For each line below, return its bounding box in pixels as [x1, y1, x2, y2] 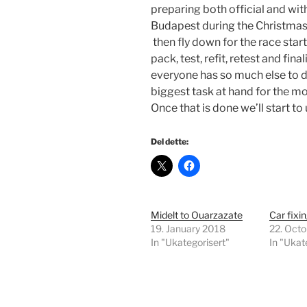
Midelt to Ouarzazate [151, 209, 243, 221]
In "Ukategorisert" [151, 236, 230, 249]
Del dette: [151, 136, 188, 147]
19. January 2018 [151, 223, 225, 235]
